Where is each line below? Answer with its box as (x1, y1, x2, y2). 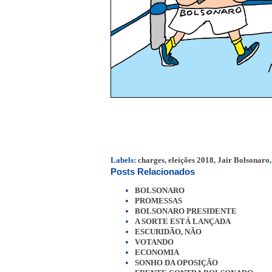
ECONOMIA (135, 248, 179, 257)
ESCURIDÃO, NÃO (135, 227, 202, 237)
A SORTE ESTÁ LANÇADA (135, 217, 231, 226)
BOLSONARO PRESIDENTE (135, 206, 237, 216)
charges (138, 155, 165, 165)
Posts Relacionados (110, 166, 195, 177)
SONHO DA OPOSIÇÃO (135, 258, 218, 268)
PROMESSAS (135, 196, 182, 206)
